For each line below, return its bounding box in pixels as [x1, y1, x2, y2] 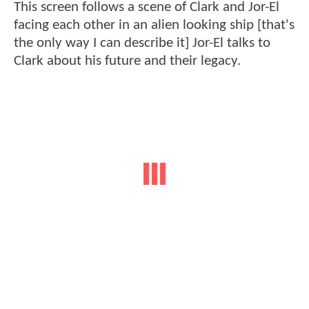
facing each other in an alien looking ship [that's [14, 17, 295, 32]
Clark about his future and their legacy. [14, 53, 241, 68]
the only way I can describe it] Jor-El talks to [14, 35, 270, 50]
